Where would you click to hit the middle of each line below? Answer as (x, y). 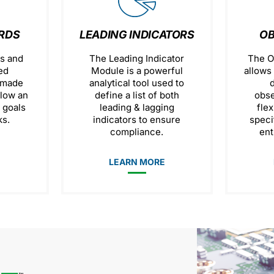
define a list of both (137, 95)
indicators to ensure (137, 120)
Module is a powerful (137, 71)
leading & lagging (137, 107)
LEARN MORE (137, 162)
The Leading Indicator (137, 58)
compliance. (137, 132)
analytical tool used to (137, 83)
